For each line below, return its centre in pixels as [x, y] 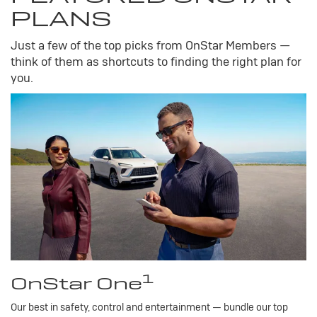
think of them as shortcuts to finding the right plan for [156, 62]
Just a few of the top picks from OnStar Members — [150, 46]
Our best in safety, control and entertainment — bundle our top [149, 307]
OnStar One [76, 283]
